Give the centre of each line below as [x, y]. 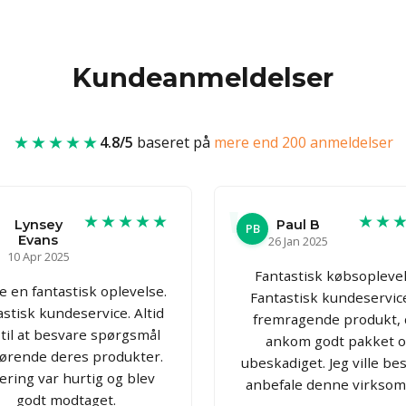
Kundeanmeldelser [203, 77]
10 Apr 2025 [38, 256]
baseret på [173, 142]
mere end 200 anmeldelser [303, 142]
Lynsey [38, 224]
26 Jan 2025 [298, 241]
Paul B [298, 224]
